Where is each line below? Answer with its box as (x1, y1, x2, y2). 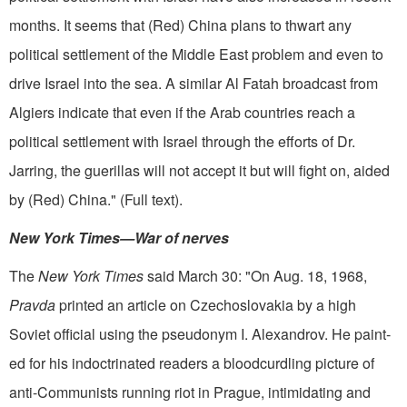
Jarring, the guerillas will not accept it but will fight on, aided (9, 159, 390, 181)
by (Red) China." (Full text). (9, 188, 183, 210)
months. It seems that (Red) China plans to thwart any (9, 14, 352, 35)
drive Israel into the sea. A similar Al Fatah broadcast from (9, 72, 378, 94)
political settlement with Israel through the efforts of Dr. (9, 130, 355, 152)
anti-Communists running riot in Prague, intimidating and (9, 381, 371, 402)
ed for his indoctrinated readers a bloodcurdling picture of (9, 352, 374, 373)
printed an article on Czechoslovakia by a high (59, 293, 356, 315)
